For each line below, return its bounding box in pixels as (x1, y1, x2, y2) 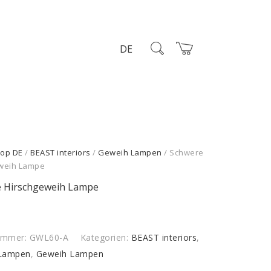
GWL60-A (29, 232, 69, 243)
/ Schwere (162, 147, 204, 158)
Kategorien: (80, 232, 131, 243)
